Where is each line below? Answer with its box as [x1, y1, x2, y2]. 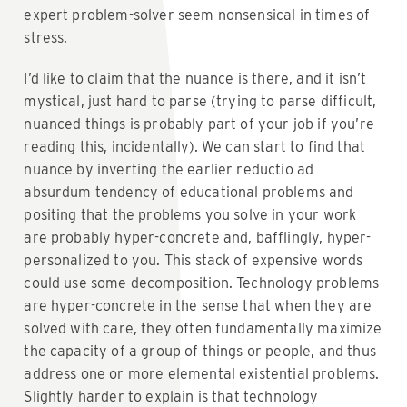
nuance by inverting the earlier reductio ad [24, 160, 314, 178]
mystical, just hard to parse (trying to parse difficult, [24, 92, 377, 110]
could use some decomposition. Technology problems [24, 273, 380, 292]
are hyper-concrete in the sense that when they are [24, 296, 372, 314]
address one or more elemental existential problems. [24, 364, 380, 382]
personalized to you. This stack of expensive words [24, 251, 363, 269]
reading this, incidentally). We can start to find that [24, 137, 365, 155]
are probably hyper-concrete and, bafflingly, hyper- [24, 228, 372, 246]
